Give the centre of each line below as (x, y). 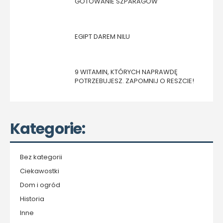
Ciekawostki (40, 171)
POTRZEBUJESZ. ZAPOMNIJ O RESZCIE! (134, 81)
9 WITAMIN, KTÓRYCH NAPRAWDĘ (126, 72)
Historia (32, 199)
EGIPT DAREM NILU (102, 36)
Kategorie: (48, 129)
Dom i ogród (40, 185)
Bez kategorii (41, 157)
